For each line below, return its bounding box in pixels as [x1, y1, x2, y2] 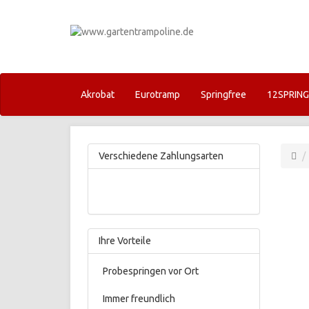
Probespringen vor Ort [99, 266, 199, 277]
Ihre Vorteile [99, 235, 151, 246]
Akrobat [81, 89, 114, 100]
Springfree [201, 89, 246, 100]
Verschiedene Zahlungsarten [99, 150, 223, 161]
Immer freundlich [99, 293, 175, 304]
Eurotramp [135, 89, 180, 100]
